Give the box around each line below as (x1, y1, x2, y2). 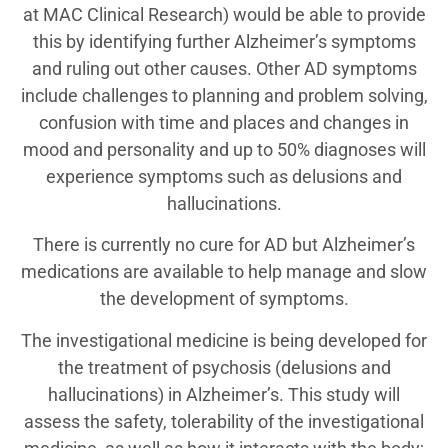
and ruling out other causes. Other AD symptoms (31, 58, 417, 80)
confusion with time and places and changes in (39, 112, 409, 134)
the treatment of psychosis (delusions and (57, 356, 391, 378)
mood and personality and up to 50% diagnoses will (22, 139, 426, 161)
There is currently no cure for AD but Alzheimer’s (33, 234, 415, 256)
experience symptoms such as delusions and (46, 166, 402, 188)
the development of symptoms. (99, 288, 349, 310)
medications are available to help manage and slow (21, 261, 427, 283)
